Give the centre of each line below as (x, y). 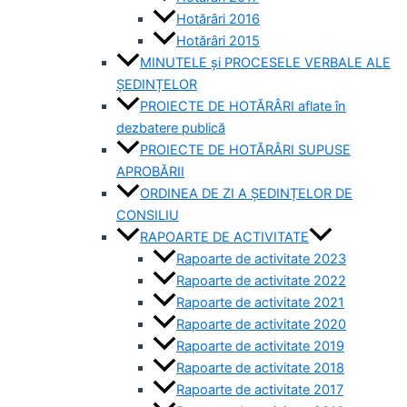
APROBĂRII (150, 172)
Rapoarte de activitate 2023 (261, 259)
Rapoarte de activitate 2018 (260, 368)
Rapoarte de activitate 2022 (261, 281)
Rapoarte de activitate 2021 (260, 303)
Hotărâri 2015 (218, 41)
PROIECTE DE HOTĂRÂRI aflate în (243, 107)
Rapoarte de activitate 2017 (260, 390)
